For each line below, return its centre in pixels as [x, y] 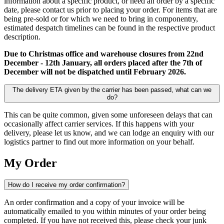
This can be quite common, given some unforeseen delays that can [108, 114]
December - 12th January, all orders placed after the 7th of [103, 62]
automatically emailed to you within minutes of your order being [105, 211]
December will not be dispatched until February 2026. [96, 71]
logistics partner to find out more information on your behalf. [100, 141]
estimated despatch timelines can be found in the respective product [109, 27]
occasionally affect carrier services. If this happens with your [99, 123]
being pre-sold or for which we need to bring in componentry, [101, 18]
